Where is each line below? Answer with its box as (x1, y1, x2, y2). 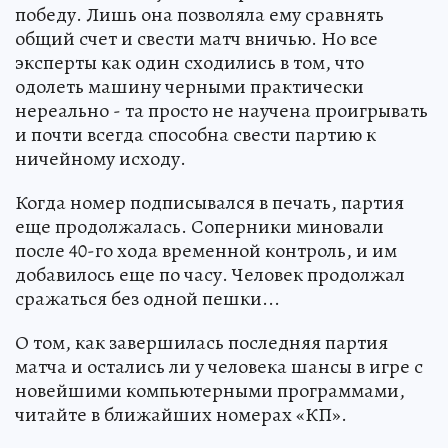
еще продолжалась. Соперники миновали (15, 213, 384, 241)
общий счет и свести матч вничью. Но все (15, 25, 378, 53)
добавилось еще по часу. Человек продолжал (15, 261, 405, 289)
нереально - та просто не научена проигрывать (15, 97, 428, 125)
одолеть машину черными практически (15, 73, 364, 101)
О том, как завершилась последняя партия (15, 329, 388, 357)
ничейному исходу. (15, 145, 186, 173)
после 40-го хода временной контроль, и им (15, 237, 397, 265)
